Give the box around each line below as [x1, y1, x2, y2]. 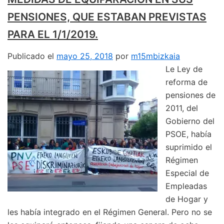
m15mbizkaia [131, 50, 180, 61]
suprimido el [165, 141, 212, 152]
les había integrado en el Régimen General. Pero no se [7, 206, 212, 217]
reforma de [165, 76, 207, 87]
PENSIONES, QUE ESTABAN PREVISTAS [7, 10, 206, 23]
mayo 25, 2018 [56, 50, 113, 61]
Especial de [165, 167, 209, 178]
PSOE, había [165, 128, 211, 139]
